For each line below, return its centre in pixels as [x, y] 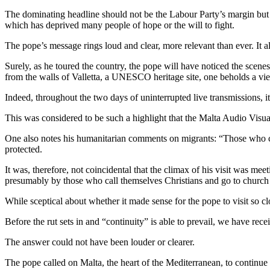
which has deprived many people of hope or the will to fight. [120, 25]
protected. [24, 149]
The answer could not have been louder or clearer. [100, 242]
